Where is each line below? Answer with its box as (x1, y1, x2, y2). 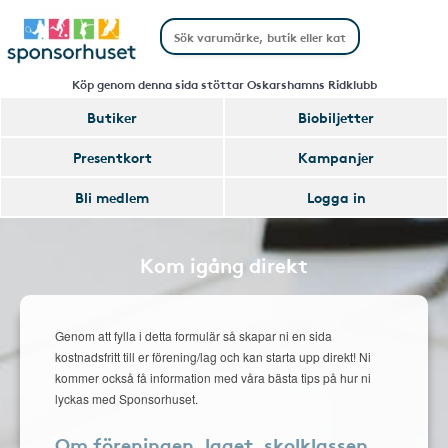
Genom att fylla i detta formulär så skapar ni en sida (55, 327, 332, 344)
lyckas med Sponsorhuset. (55, 390, 198, 407)
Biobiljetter (298, 107, 374, 127)
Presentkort (72, 147, 152, 167)
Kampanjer (298, 147, 374, 167)
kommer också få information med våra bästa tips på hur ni (55, 369, 371, 386)
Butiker (87, 107, 137, 127)
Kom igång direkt (140, 250, 308, 278)
